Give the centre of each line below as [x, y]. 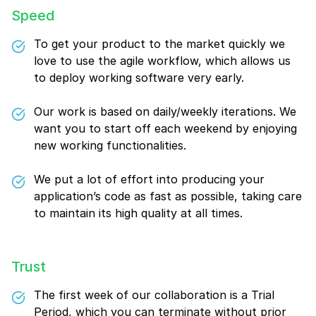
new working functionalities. [110, 145]
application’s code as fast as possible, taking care [168, 196]
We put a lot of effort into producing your [149, 179]
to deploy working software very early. [139, 78]
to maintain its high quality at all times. [138, 213]
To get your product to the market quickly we [159, 44]
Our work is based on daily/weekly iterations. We [165, 111]
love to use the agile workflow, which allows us [162, 61]
